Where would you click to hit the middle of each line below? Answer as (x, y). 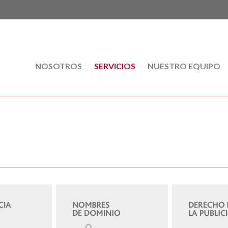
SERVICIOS (115, 66)
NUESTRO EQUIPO (184, 66)
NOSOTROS (59, 66)
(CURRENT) (104, 66)
